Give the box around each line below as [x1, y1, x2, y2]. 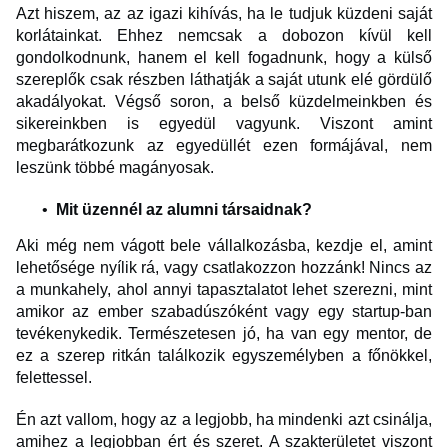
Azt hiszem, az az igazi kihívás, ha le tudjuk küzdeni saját [16, 5, 432, 23]
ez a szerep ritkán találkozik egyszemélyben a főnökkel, [16, 347, 432, 365]
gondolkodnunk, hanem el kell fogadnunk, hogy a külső [16, 49, 432, 67]
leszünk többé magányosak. [16, 159, 214, 177]
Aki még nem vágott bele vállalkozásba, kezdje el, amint [16, 237, 432, 255]
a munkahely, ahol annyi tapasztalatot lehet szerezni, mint [16, 281, 432, 299]
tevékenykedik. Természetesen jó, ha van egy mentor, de [16, 325, 432, 343]
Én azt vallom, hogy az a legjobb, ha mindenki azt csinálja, [16, 411, 432, 429]
